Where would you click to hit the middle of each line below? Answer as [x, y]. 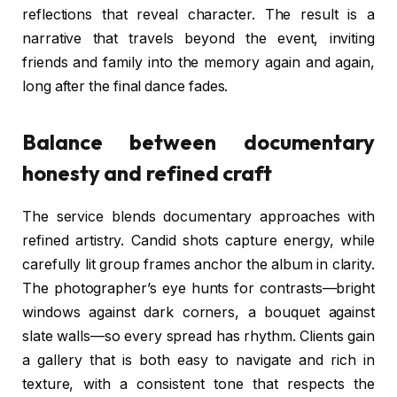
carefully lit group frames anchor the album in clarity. [198, 265]
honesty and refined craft [148, 173]
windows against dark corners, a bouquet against [198, 313]
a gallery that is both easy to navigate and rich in [198, 361]
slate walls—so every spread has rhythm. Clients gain [198, 337]
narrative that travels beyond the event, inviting [198, 38]
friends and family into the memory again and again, [198, 62]
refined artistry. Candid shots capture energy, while [198, 241]
